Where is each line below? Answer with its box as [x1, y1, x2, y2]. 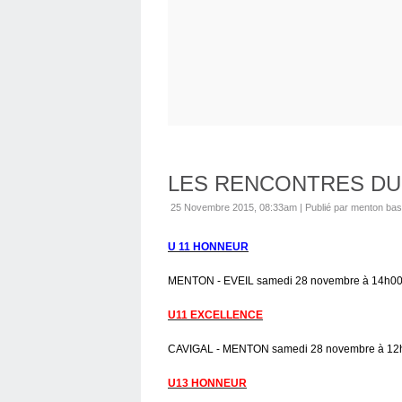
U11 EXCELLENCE [168, 308, 263, 321]
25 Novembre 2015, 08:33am [170, 201, 297, 213]
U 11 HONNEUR [168, 240, 249, 253]
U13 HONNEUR [168, 376, 247, 389]
